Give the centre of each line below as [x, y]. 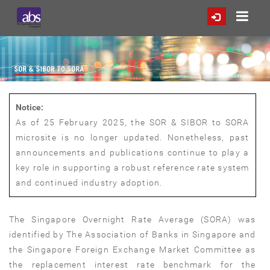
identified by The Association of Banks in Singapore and [133, 235]
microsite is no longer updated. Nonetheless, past [133, 138]
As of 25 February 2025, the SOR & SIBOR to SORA [133, 123]
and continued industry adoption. [89, 183]
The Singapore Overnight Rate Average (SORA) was [133, 220]
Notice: [30, 108]
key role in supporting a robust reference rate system [133, 168]
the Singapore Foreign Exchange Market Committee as [133, 250]
